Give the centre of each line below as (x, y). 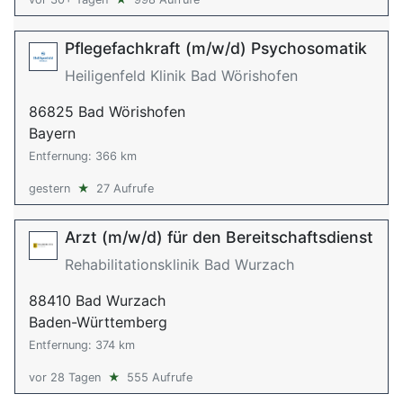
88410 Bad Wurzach (97, 300)
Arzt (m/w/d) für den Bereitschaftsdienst (219, 237)
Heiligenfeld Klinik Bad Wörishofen (181, 76)
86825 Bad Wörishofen (107, 112)
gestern (49, 188)
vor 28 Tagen (65, 377)
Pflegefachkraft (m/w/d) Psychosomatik (216, 48)
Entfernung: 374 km (82, 345)
